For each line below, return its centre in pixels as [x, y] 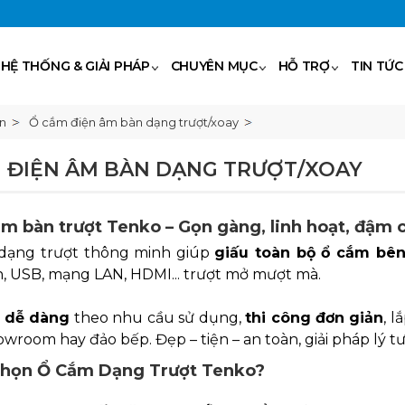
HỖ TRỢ [304, 66]
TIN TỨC [377, 66]
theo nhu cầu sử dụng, [158, 318]
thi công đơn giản [315, 318]
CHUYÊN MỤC [214, 66]
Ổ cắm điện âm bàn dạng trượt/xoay [134, 122]
